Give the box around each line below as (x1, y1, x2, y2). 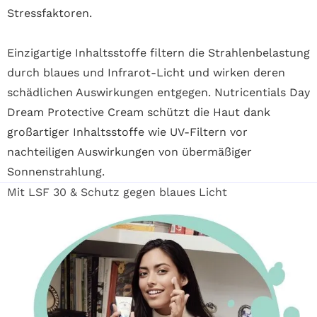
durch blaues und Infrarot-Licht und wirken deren (7, 65, 285, 79)
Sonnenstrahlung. (7, 164, 105, 178)
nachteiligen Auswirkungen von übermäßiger (7, 144, 252, 158)
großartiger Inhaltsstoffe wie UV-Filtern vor (7, 125, 248, 139)
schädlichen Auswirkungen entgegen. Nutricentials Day (7, 85, 310, 99)
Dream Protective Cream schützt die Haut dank (7, 105, 270, 119)
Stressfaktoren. (7, 6, 92, 20)
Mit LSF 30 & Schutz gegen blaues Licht (7, 185, 227, 199)
